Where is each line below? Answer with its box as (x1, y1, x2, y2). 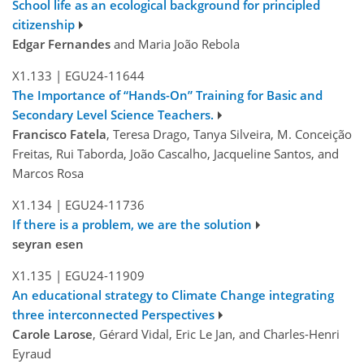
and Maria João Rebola (110, 36, 240, 53)
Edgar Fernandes (12, 36, 110, 53)
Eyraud (12, 345, 51, 362)
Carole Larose (12, 326, 93, 343)
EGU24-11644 (64, 67, 145, 84)
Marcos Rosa (12, 165, 84, 182)
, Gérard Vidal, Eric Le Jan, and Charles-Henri (93, 326, 340, 343)
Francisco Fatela (12, 126, 106, 143)
